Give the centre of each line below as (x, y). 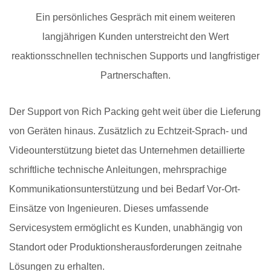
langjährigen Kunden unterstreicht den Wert (135, 37)
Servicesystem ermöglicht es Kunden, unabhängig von (126, 228)
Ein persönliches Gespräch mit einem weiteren (135, 18)
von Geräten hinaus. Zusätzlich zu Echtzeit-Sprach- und (128, 131)
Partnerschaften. (135, 76)
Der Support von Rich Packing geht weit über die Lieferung (135, 112)
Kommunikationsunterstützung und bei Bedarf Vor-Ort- (125, 189)
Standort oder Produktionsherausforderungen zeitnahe (126, 247)
